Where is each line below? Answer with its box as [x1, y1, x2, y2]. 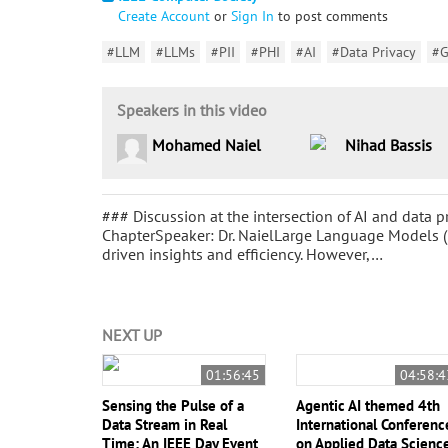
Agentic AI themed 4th [296, 396, 441, 415]
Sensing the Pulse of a [102, 396, 244, 415]
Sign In [231, 7, 274, 25]
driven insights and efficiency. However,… [102, 244, 383, 264]
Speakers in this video [117, 100, 267, 120]
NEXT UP [102, 325, 162, 345]
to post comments [274, 7, 388, 25]
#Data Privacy [332, 43, 416, 61]
